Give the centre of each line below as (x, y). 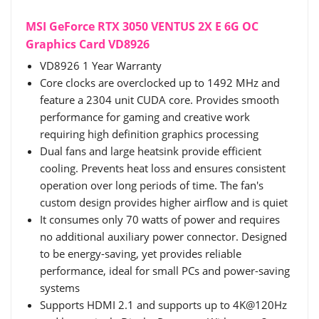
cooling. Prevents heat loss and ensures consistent (163, 168)
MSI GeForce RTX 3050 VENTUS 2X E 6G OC (142, 27)
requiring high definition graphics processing (149, 134)
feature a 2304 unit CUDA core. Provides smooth (159, 100)
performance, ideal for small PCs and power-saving (165, 271)
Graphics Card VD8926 (88, 45)
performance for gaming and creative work (145, 117)
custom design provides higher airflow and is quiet (164, 203)
